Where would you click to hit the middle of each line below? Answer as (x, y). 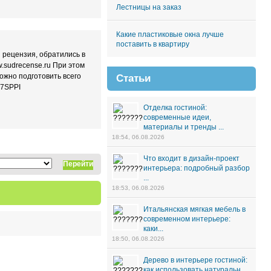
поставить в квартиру (153, 44)
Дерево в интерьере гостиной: (195, 260)
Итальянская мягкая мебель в (194, 209)
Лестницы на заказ (149, 7)
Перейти (78, 164)
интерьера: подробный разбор (197, 168)
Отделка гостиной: (175, 108)
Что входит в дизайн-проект (191, 158)
